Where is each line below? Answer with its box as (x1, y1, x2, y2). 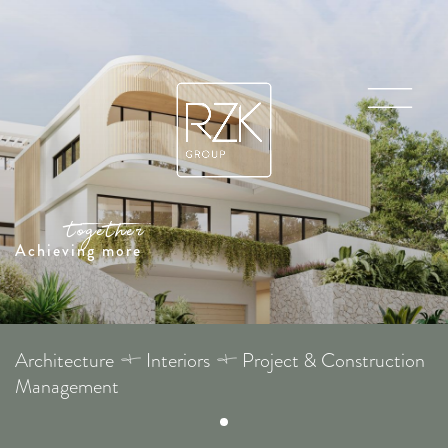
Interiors (146, 346, 210, 374)
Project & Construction (242, 346, 425, 374)
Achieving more (15, 239, 142, 262)
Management (15, 372, 119, 400)
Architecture (15, 346, 114, 374)
